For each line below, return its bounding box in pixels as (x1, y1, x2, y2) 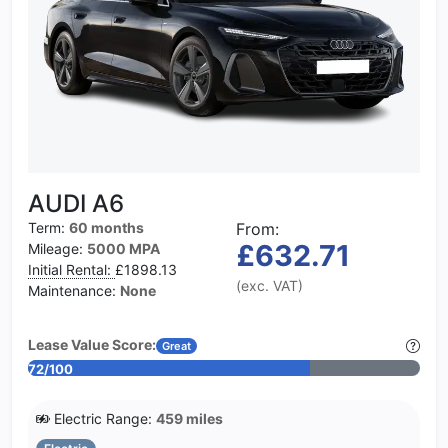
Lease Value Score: (28, 335, 156, 353)
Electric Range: (50, 409, 156, 427)
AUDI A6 (28, 188, 124, 218)
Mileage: (28, 239, 87, 257)
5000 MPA (87, 239, 160, 257)
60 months (69, 218, 144, 236)
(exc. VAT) (236, 276, 303, 294)
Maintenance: (28, 281, 120, 299)
